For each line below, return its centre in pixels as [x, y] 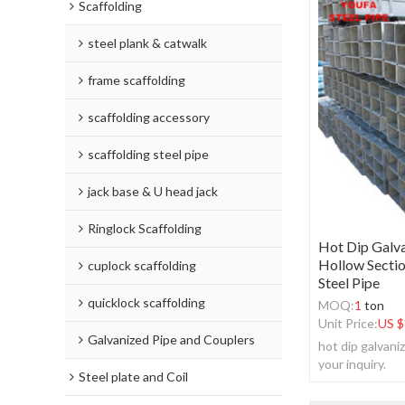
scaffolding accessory [149, 117]
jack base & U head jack [153, 191]
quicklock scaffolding [146, 302]
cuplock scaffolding [142, 265]
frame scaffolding [137, 80]
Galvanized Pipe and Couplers [171, 339]
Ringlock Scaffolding [145, 228]
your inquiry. [352, 364]
